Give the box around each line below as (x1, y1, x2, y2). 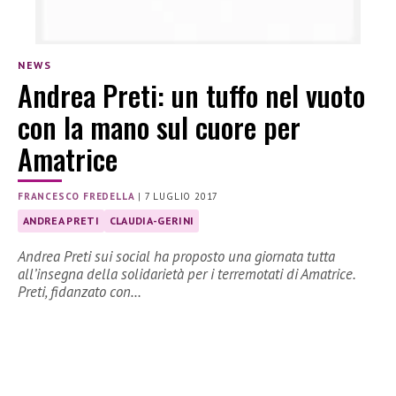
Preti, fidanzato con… (18, 282, 141, 302)
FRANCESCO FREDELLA (18, 190, 135, 203)
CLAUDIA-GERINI (109, 214, 194, 228)
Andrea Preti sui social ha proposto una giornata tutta (18, 247, 335, 267)
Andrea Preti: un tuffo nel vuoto (18, 74, 365, 117)
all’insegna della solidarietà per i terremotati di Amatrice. (18, 264, 355, 285)
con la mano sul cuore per (18, 106, 301, 148)
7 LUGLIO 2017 (144, 190, 219, 203)
